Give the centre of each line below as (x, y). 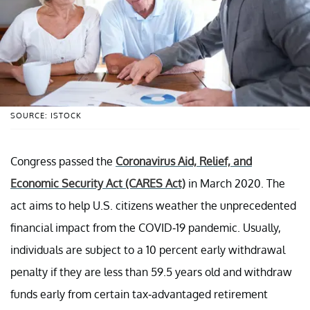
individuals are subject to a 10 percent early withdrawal (148, 249)
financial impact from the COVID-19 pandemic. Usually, (146, 227)
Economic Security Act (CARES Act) (98, 183)
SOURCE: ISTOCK (46, 115)
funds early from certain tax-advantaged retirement (139, 294)
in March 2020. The (235, 183)
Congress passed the (63, 161)
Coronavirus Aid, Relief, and (184, 161)
